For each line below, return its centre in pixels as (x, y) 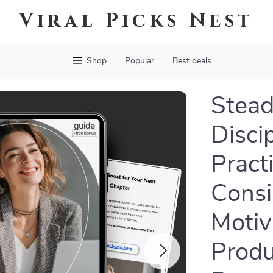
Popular (139, 61)
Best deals (192, 61)
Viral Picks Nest (136, 21)
